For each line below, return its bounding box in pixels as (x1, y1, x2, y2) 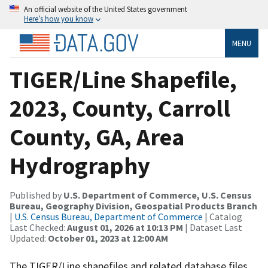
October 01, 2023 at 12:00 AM (48, 232, 168, 244)
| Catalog (203, 210, 242, 223)
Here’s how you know (24, 14, 93, 23)
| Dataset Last (183, 221, 242, 233)
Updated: (10, 232, 48, 244)
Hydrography (10, 150, 150, 181)
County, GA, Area (10, 121, 184, 152)
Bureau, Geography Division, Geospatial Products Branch (10, 199, 257, 212)
